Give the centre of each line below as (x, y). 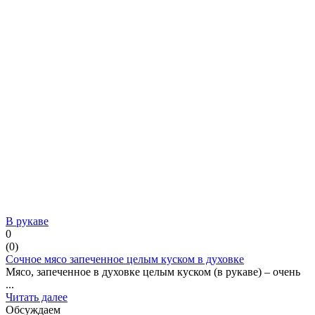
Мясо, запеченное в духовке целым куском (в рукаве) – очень (153, 271)
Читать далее (37, 297)
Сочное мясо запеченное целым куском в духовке (125, 259)
